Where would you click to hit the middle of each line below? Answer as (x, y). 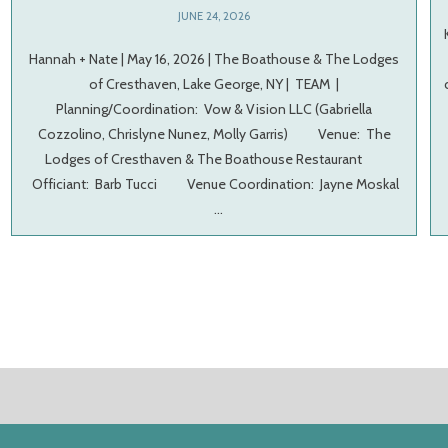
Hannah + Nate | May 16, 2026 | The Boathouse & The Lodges (214, 59)
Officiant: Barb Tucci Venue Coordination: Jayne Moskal (214, 184)
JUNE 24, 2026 (214, 16)
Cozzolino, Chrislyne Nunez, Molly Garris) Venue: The (214, 134)
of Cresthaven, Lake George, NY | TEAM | (214, 84)
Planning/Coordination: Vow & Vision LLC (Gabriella (214, 109)
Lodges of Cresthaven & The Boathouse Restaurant (214, 159)
